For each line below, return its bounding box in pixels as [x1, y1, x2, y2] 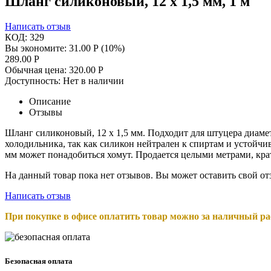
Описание [29, 96, 71, 107]
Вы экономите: [5, 43, 69, 54]
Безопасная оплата [5, 256, 73, 266]
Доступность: [5, 76, 60, 87]
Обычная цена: [5, 65, 67, 76]
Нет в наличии [63, 76, 124, 87]
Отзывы [29, 107, 62, 118]
